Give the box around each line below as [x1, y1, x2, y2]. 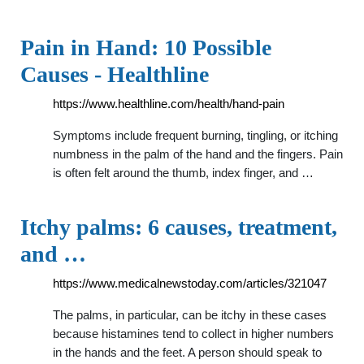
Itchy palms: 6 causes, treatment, [20, 214, 337, 240]
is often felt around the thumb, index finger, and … [53, 166, 314, 180]
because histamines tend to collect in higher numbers [53, 327, 334, 340]
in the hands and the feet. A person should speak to [53, 345, 322, 359]
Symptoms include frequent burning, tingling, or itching [53, 128, 338, 142]
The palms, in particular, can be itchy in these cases [53, 308, 327, 322]
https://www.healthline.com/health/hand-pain [53, 97, 284, 110]
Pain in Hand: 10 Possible [20, 35, 271, 60]
